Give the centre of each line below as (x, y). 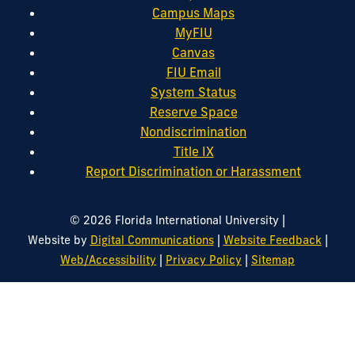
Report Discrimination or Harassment (193, 171)
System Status (193, 92)
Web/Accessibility (108, 260)
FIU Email (193, 72)
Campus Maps (193, 12)
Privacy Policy (204, 260)
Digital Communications (152, 240)
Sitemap (273, 260)
